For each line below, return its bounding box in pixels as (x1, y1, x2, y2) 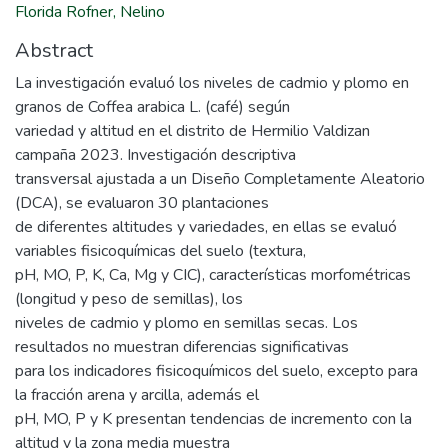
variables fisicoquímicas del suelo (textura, (15, 240, 306, 262)
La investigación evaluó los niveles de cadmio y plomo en (15, 72, 409, 94)
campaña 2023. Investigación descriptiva (15, 144, 296, 166)
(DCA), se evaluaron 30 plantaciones (15, 192, 269, 214)
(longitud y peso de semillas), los (15, 288, 243, 310)
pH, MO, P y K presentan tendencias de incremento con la (15, 408, 412, 430)
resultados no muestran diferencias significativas (15, 336, 349, 358)
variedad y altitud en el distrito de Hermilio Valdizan (15, 120, 370, 142)
